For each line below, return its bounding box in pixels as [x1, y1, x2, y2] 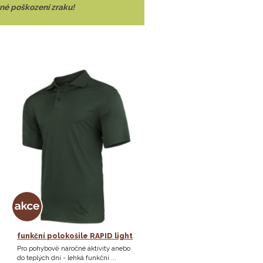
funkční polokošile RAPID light [17, 231, 133, 240]
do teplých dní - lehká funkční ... [17, 253, 117, 262]
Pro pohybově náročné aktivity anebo [17, 244, 131, 252]
